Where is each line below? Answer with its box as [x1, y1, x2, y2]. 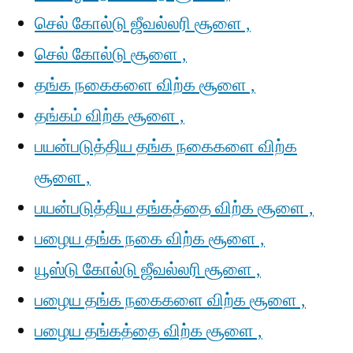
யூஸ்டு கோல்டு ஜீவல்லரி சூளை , [35, 258, 261, 281]
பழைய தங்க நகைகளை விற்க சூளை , [35, 289, 306, 311]
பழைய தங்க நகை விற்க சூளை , [35, 228, 265, 250]
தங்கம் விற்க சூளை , [35, 105, 184, 127]
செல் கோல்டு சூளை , [35, 43, 187, 65]
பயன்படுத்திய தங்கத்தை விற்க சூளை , [35, 197, 314, 219]
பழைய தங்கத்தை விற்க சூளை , [35, 320, 262, 342]
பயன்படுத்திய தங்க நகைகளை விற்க [35, 136, 297, 158]
